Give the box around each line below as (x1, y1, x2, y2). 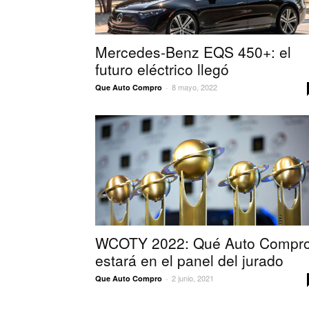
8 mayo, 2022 (172, 81, 217, 92)
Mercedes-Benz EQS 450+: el (95, 41, 291, 62)
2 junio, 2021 (172, 272, 214, 283)
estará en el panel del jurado (95, 250, 283, 270)
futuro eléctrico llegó (95, 59, 229, 79)
